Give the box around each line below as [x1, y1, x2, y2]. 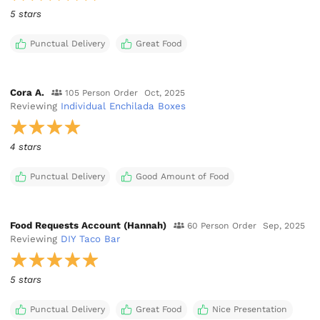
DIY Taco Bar [61, 234, 121, 245]
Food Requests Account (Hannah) [10, 220, 167, 231]
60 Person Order [186, 221, 256, 231]
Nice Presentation [212, 304, 288, 314]
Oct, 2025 [144, 88, 186, 99]
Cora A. [10, 87, 45, 99]
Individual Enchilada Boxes [61, 101, 186, 112]
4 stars [10, 141, 42, 153]
